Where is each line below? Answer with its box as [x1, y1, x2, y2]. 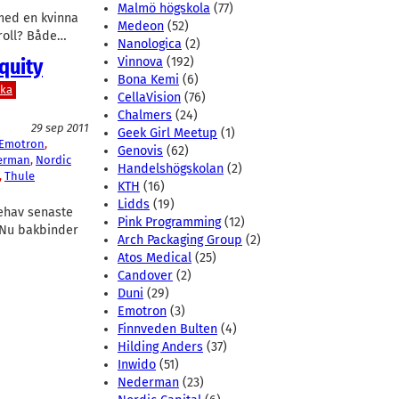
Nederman [118, 375, 179, 391]
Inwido [118, 357, 156, 373]
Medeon [118, 19, 164, 35]
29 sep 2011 [31, 121, 89, 135]
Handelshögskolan [118, 161, 224, 177]
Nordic [36, 153, 71, 167]
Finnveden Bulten [118, 322, 217, 338]
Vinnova [118, 54, 163, 70]
